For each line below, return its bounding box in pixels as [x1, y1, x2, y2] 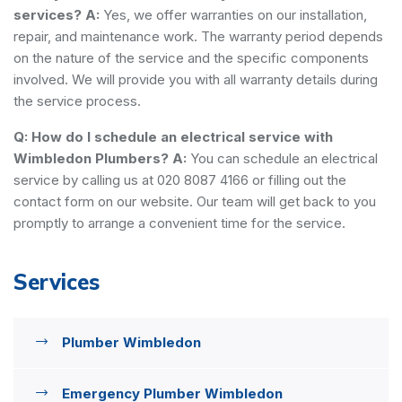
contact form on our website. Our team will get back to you [13, 192, 376, 210]
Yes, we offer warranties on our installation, [100, 5, 367, 23]
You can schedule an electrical [187, 149, 378, 167]
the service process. [13, 92, 141, 109]
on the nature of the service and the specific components [13, 48, 369, 66]
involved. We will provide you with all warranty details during [13, 70, 378, 88]
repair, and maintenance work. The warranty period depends [13, 27, 383, 45]
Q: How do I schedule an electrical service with [13, 127, 333, 145]
